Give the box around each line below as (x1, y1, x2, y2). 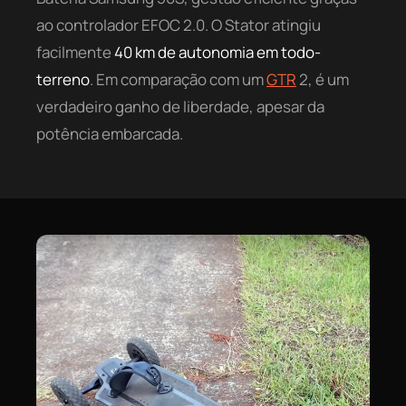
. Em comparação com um (90, 68, 266, 90)
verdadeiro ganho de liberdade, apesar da (36, 95, 324, 117)
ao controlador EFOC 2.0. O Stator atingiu (36, 14, 321, 35)
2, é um (296, 68, 349, 90)
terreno (36, 68, 90, 90)
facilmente (36, 41, 114, 63)
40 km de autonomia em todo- (114, 41, 321, 63)
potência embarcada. (36, 122, 183, 144)
